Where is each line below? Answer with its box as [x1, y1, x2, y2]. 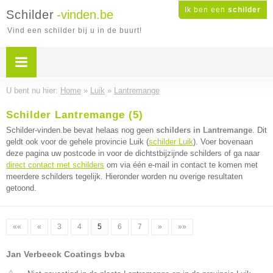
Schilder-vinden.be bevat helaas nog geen [6, 126, 156, 135]
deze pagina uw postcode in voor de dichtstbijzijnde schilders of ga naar [6, 149, 260, 158]
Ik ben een [185, 5, 228, 14]
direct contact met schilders [6, 160, 104, 169]
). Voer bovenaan [193, 137, 253, 146]
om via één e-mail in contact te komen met [104, 160, 258, 169]
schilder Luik [149, 137, 193, 146]
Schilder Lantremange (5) [6, 109, 143, 121]
